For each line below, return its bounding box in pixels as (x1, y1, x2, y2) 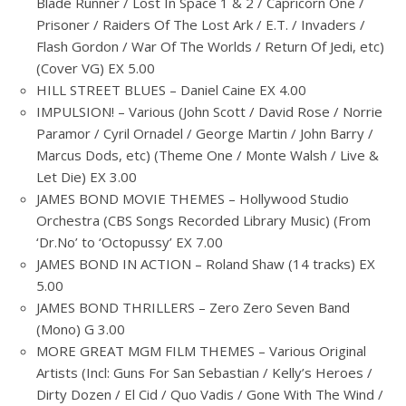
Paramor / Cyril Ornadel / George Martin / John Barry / (36, 124, 373, 142)
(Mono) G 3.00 (36, 320, 125, 338)
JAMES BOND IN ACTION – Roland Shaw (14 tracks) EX (36, 255, 375, 273)
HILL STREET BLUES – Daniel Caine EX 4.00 (36, 81, 306, 99)
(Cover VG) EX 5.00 (36, 59, 155, 77)
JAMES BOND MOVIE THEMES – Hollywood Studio (36, 189, 349, 208)
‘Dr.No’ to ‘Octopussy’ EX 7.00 (36, 233, 223, 251)
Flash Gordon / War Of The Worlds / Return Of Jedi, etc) (36, 37, 384, 55)
